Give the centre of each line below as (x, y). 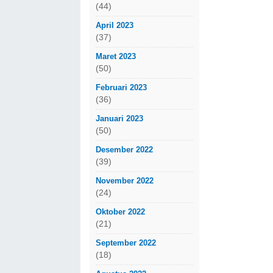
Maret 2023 (116, 56)
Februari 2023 (121, 87)
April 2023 (115, 25)
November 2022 (125, 180)
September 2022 (126, 243)
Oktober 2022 (120, 211)
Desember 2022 (124, 149)
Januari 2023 (119, 118)
